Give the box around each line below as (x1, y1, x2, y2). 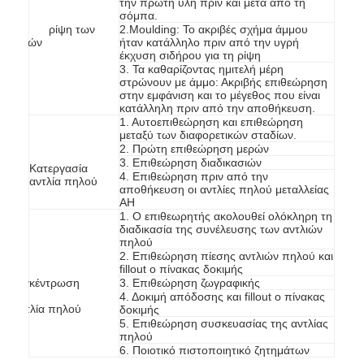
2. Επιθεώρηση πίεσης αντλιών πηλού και (119, 249, 334, 262)
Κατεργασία (29, 161, 89, 175)
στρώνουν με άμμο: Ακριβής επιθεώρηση (119, 75, 328, 89)
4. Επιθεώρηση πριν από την (119, 169, 269, 183)
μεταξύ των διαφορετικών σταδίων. (119, 128, 297, 141)
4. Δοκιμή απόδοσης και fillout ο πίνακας (119, 289, 326, 303)
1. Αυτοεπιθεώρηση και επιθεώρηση (119, 115, 304, 128)
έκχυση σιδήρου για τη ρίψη (119, 48, 262, 62)
